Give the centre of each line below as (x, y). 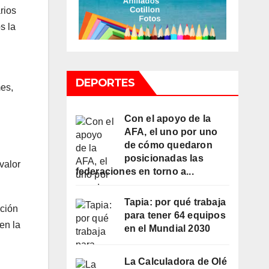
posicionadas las (164, 159)
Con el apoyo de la (168, 119)
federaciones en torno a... (134, 172)
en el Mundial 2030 (167, 229)
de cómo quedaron (168, 145)
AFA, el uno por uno (171, 132)
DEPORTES (105, 83)
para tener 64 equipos (175, 216)
